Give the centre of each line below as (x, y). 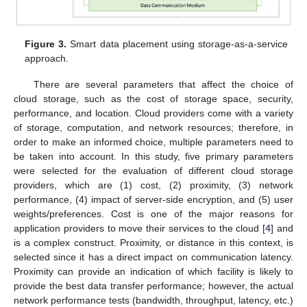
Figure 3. (46, 44)
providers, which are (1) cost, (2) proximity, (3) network (153, 185)
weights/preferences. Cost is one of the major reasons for (153, 213)
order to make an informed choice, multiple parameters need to (153, 142)
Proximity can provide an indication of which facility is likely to (153, 271)
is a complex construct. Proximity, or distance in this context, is (153, 242)
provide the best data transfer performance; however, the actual (153, 285)
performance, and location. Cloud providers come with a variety (153, 113)
